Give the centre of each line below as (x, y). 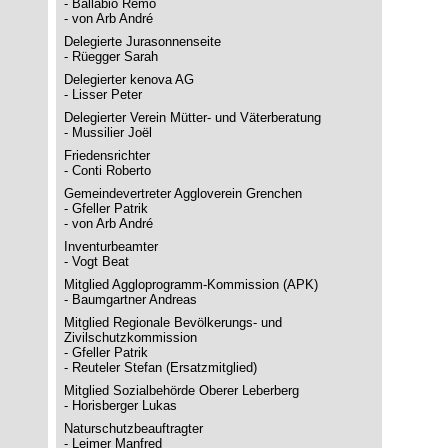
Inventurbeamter (111, 246)
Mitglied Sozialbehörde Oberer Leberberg (183, 390)
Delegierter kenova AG (129, 79)
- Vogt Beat (96, 261)
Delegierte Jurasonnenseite (142, 41)
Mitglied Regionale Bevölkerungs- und (173, 322)
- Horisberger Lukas (120, 405)
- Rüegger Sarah (111, 56)
